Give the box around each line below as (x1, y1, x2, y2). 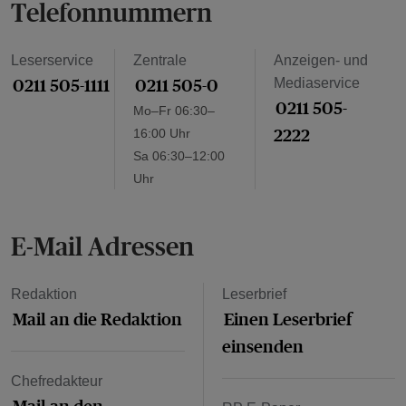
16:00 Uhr (133, 126, 190, 141)
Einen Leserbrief (223, 307, 352, 331)
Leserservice (11, 53, 93, 69)
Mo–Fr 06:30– (133, 103, 215, 119)
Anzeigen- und (274, 53, 368, 69)
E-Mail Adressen (11, 228, 194, 263)
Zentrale (133, 53, 187, 69)
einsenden (221, 334, 304, 358)
